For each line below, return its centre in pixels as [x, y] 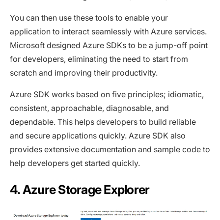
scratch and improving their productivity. [84, 73]
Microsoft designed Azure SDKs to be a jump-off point [109, 45]
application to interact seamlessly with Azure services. [108, 32]
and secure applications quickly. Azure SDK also [98, 136]
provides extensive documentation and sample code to [110, 150]
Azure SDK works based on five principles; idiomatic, [107, 95]
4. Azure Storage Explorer [80, 190]
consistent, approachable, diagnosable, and [89, 108]
